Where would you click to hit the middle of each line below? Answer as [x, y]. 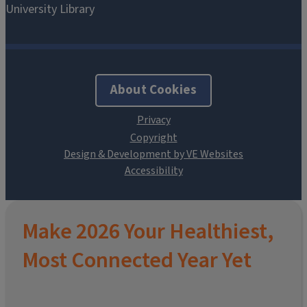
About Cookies [153, 90]
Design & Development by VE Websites [153, 155]
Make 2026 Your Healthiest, [148, 231]
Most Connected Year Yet [137, 260]
